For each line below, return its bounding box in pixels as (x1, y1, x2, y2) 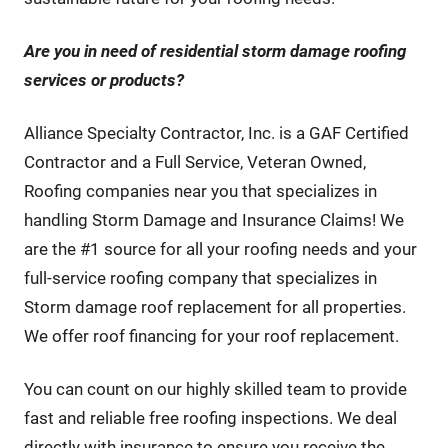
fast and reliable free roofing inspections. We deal (23, 408, 397, 429)
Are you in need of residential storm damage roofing (23, 41, 407, 62)
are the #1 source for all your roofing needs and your (23, 239, 417, 260)
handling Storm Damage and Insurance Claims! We (23, 210, 404, 231)
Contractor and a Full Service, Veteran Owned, (23, 152, 366, 173)
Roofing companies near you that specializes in (23, 181, 377, 202)
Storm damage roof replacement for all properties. (23, 297, 406, 318)
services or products (23, 70, 176, 91)
